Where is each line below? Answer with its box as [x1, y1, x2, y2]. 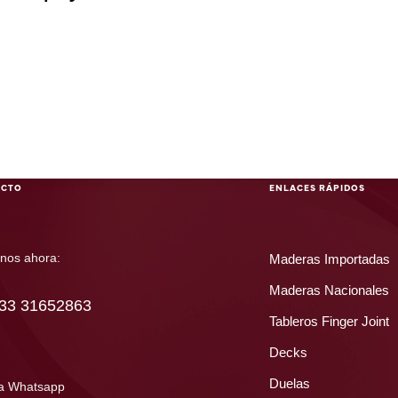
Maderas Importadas [269, 251, 390, 267]
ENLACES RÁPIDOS [269, 180, 365, 194]
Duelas [269, 375, 310, 391]
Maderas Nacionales [269, 282, 389, 298]
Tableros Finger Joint [269, 313, 389, 329]
